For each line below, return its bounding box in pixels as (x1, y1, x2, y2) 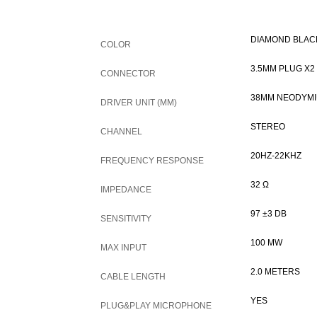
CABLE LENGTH (100, 272, 166, 282)
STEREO (250, 122, 285, 132)
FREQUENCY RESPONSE (100, 156, 204, 166)
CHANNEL (100, 127, 142, 137)
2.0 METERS (250, 267, 300, 277)
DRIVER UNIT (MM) (100, 98, 177, 108)
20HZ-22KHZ (250, 151, 301, 161)
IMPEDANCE (100, 185, 151, 195)
